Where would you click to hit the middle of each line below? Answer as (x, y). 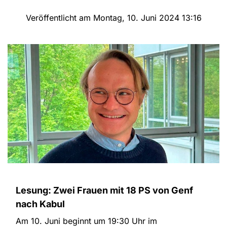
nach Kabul (40, 204)
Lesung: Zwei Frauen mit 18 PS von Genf (104, 191)
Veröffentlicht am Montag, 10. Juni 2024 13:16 (113, 18)
